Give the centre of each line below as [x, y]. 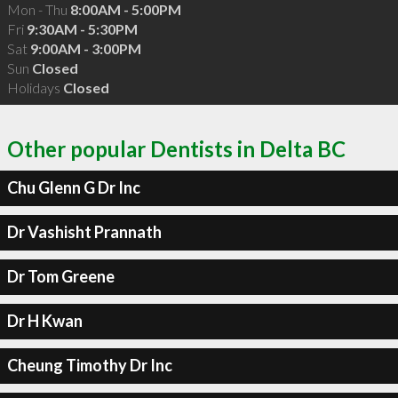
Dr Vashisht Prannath [84, 232]
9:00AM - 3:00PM [85, 48]
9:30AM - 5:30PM [82, 29]
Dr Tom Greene [60, 276]
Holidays [35, 88]
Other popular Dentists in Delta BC [176, 148]
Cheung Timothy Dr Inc [89, 365]
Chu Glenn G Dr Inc [73, 187]
